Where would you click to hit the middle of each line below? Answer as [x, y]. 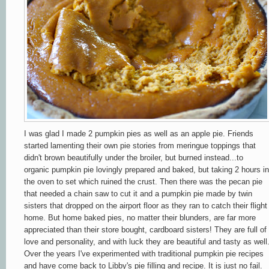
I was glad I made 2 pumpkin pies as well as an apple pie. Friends [139, 133]
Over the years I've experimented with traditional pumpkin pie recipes [144, 253]
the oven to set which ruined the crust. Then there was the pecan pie [143, 181]
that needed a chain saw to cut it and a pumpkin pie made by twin [138, 193]
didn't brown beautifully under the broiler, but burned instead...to [134, 157]
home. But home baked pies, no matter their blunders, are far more [140, 217]
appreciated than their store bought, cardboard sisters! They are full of [145, 229]
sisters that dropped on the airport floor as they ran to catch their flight [146, 205]
